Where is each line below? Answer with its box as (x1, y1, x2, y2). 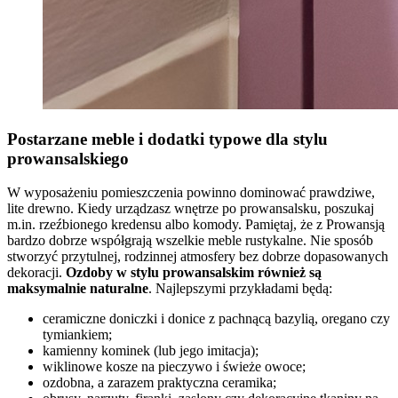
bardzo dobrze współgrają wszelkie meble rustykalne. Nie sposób (7, 233, 373, 249)
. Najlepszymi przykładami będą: (148, 281, 332, 297)
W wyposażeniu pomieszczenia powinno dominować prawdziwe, (7, 185, 375, 201)
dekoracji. (7, 265, 66, 281)
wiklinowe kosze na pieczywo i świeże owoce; (43, 359, 306, 375)
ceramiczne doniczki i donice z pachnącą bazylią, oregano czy (43, 311, 390, 327)
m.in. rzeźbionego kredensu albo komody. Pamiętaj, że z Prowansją (7, 217, 385, 233)
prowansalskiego (7, 148, 129, 168)
